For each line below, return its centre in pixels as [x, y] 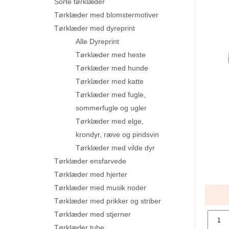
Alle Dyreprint [97, 41]
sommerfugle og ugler [111, 108]
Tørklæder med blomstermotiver [106, 15]
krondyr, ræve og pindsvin [117, 134]
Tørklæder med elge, [110, 121]
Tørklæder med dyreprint [95, 28]
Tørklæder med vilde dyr [115, 147]
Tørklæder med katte [110, 81]
